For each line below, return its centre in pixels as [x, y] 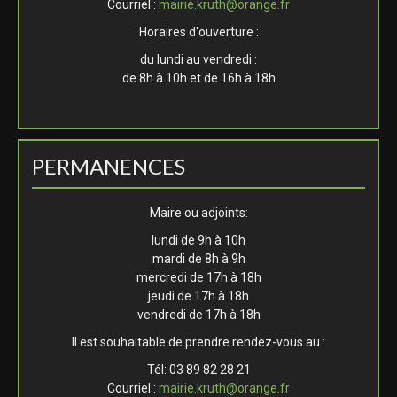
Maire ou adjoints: [198, 212]
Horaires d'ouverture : [198, 31]
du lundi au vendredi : [198, 59]
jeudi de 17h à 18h [198, 296]
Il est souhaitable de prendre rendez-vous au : [198, 342]
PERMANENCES [109, 166]
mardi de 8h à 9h [198, 258]
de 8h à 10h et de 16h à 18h [198, 78]
